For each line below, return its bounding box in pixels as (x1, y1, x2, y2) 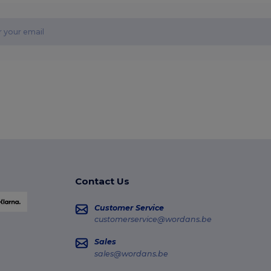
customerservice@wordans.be (94, 215, 212, 224)
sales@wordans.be (94, 249, 168, 258)
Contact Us (74, 175, 129, 187)
